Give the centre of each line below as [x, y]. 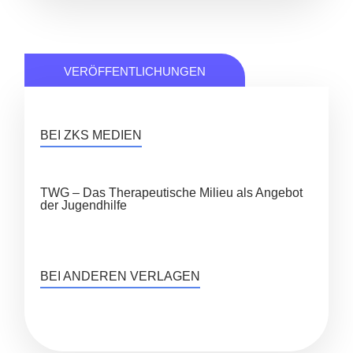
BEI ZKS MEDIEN [91, 136]
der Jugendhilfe [84, 206]
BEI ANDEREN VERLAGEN [121, 277]
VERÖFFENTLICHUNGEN [135, 72]
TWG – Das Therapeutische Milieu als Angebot [172, 193]
